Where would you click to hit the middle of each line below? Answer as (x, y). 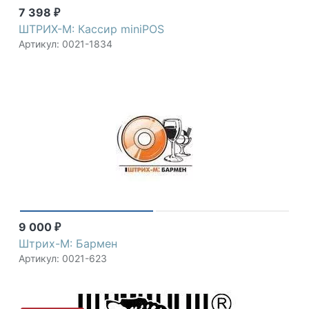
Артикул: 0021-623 (63, 259)
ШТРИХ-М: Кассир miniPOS (91, 29)
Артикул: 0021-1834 (66, 44)
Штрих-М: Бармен (68, 244)
